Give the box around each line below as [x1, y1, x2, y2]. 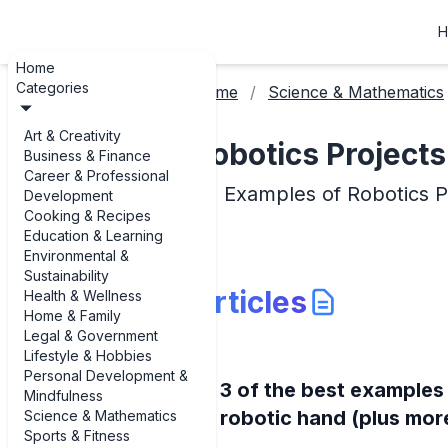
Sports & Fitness [24, 427, 130, 444]
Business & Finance [24, 147, 151, 164]
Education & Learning [24, 227, 163, 244]
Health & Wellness [24, 287, 142, 304]
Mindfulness [24, 387, 103, 404]
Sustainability [24, 267, 109, 284]
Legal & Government [24, 327, 158, 344]
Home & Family [24, 307, 121, 324]
